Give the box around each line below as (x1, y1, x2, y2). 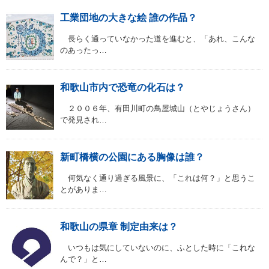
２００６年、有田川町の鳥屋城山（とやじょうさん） (60, 104, 255, 113)
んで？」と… (60, 255, 107, 264)
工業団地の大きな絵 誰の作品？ (60, 13, 197, 23)
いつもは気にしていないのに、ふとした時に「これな (60, 243, 255, 253)
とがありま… (60, 185, 107, 195)
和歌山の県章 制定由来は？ (60, 222, 178, 232)
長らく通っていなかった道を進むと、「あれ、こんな (60, 34, 255, 44)
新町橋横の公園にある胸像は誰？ (60, 152, 204, 163)
